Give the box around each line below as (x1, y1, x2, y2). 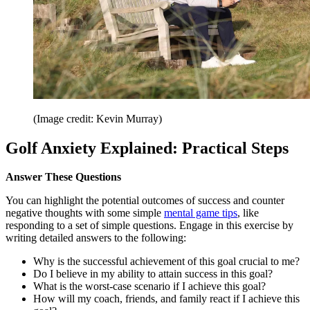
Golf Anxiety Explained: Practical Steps (6, 138, 289, 157)
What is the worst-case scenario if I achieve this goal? (33, 280, 268, 293)
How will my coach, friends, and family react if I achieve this (33, 293, 300, 305)
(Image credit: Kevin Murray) (33, 112, 162, 125)
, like (237, 207, 259, 219)
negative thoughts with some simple (6, 207, 164, 219)
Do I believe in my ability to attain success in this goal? (33, 268, 275, 280)
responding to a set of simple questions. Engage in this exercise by (6, 219, 293, 232)
